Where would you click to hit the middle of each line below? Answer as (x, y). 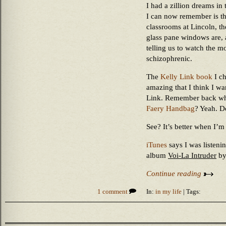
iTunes (157, 145)
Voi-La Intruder (192, 155)
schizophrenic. (169, 59)
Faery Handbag (171, 108)
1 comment (113, 192)
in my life (168, 192)
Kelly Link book (186, 77)
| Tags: (191, 192)
